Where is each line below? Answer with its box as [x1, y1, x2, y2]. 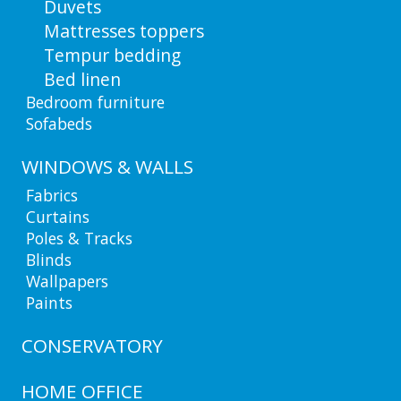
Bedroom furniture [26, 90, 166, 113]
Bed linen [43, 66, 121, 91]
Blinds [26, 248, 73, 270]
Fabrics [26, 183, 79, 206]
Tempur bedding [43, 42, 181, 67]
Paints [26, 291, 73, 313]
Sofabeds [26, 112, 93, 134]
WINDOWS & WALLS [21, 153, 193, 179]
